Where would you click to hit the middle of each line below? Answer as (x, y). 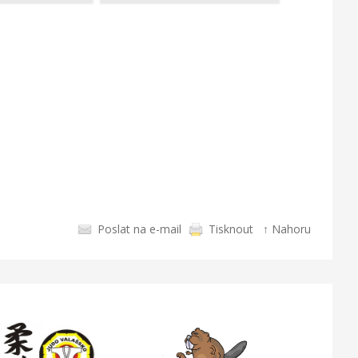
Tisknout (231, 229)
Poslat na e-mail (139, 229)
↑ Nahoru (287, 229)
